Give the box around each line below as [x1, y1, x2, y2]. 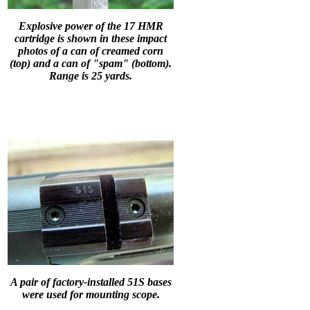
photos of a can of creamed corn [18, 44, 163, 57]
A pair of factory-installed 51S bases [10, 275, 172, 288]
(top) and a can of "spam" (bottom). [10, 57, 172, 69]
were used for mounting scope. [21, 288, 160, 300]
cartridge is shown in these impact [15, 32, 167, 44]
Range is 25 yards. [49, 69, 132, 82]
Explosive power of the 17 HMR [18, 19, 163, 32]
